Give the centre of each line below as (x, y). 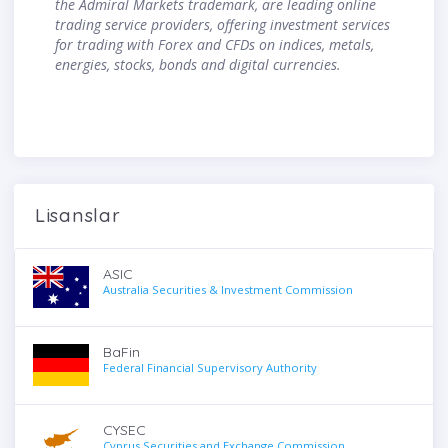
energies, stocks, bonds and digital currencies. (198, 65)
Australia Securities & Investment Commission (227, 290)
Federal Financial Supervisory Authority (209, 368)
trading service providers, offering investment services (222, 25)
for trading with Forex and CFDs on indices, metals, (214, 45)
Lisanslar (78, 215)
